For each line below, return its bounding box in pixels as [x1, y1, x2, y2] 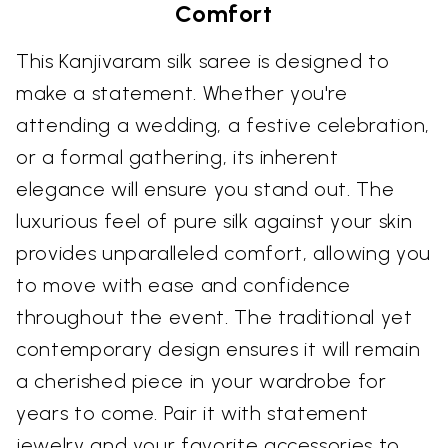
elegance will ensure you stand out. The [16, 176, 395, 201]
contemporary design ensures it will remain [16, 336, 421, 361]
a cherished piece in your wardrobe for [16, 368, 387, 393]
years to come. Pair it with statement [16, 400, 370, 425]
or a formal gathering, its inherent [16, 144, 339, 169]
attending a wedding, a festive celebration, [16, 112, 430, 137]
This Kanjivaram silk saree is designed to [16, 48, 390, 73]
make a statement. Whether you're [16, 80, 348, 105]
